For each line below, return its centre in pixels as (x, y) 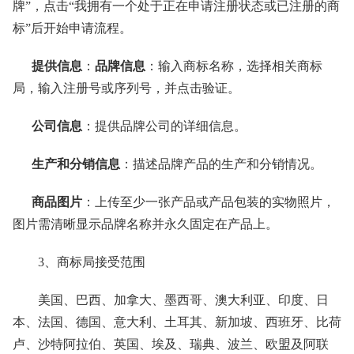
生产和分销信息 (66, 164)
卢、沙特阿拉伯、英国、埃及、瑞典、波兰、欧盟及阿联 (171, 344)
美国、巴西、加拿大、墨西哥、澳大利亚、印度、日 (171, 300)
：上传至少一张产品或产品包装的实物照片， (209, 202)
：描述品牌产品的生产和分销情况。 (221, 164)
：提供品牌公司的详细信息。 (164, 126)
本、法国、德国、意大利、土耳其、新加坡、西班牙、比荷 (177, 322)
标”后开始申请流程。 (72, 28)
